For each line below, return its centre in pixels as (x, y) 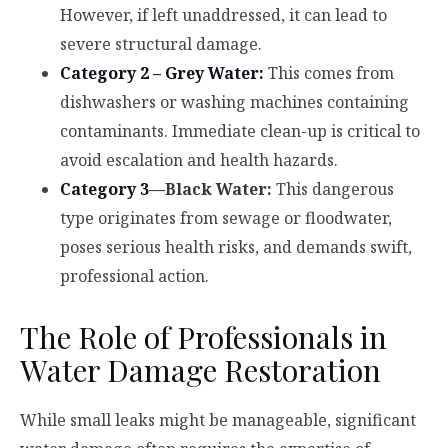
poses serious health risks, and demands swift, (236, 246)
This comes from (329, 72)
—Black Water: (210, 188)
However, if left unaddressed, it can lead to (223, 14)
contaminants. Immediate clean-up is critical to (240, 130)
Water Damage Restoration (200, 369)
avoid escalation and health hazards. (199, 159)
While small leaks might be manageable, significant (218, 419)
